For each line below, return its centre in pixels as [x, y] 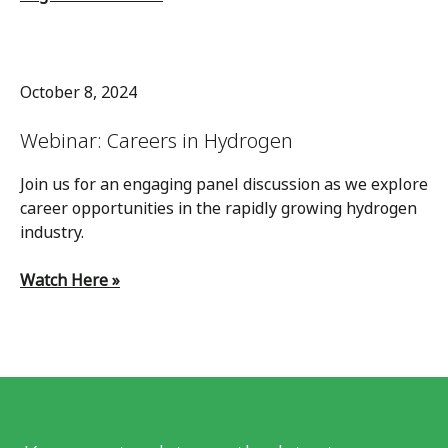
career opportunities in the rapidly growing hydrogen [218, 208]
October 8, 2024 [78, 92]
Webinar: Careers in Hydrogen [156, 141]
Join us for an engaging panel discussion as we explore [224, 184]
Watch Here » [70, 280]
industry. [52, 232]
